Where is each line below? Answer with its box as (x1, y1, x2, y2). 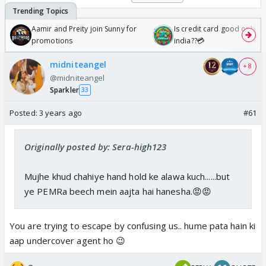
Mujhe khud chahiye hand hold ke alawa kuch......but (24, 170, 230, 182)
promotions (31, 35, 72, 46)
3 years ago (39, 107, 82, 118)
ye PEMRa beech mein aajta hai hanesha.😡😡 (24, 185, 212, 197)
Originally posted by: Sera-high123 (24, 140, 167, 153)
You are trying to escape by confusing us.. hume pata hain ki (9, 219, 256, 232)
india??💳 (174, 35, 205, 46)
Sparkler (50, 84, 79, 95)
